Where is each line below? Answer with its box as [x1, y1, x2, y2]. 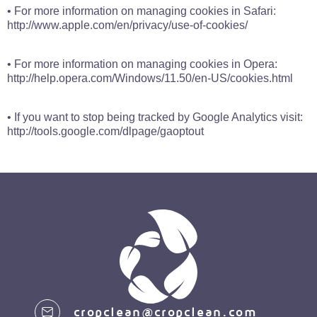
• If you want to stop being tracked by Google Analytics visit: [7, 111, 303, 123]
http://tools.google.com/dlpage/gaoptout [7, 125, 204, 137]
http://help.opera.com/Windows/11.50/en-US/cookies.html [7, 72, 293, 84]
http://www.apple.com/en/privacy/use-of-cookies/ [7, 19, 248, 31]
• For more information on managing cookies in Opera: [7, 58, 277, 70]
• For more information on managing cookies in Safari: [7, 5, 276, 17]
